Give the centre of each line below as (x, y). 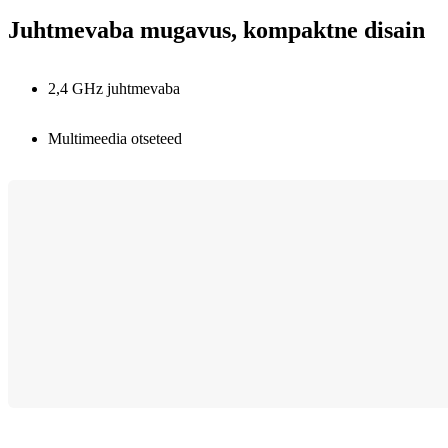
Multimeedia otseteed (115, 138)
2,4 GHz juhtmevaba (114, 88)
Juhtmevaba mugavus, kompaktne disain (216, 30)
